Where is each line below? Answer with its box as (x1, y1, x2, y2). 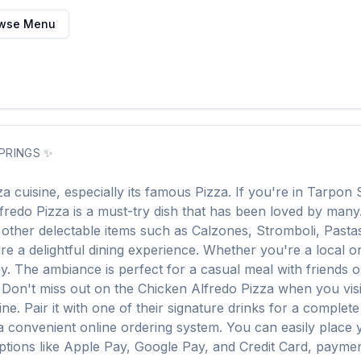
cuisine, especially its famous (10, 184, 195, 200)
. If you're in (228, 184, 303, 200)
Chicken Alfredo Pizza (138, 280, 274, 297)
